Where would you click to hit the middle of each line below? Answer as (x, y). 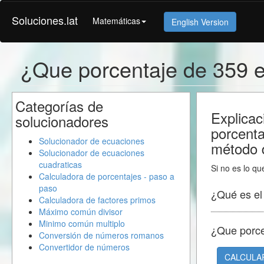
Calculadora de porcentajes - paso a (107, 176)
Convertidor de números (84, 247)
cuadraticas (60, 164)
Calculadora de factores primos (97, 200)
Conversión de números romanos (101, 235)
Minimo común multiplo (82, 223)
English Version (200, 22)
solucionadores (62, 121)
